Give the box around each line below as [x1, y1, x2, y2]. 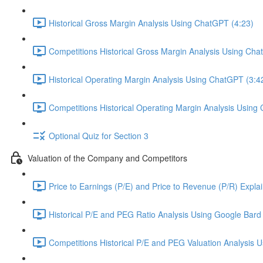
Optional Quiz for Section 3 [49, 129, 149, 141]
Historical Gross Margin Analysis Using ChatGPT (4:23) [49, 16, 254, 29]
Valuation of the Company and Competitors [28, 151, 187, 164]
